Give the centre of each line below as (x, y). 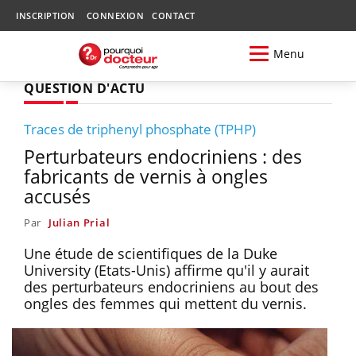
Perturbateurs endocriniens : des (163, 156)
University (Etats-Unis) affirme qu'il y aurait (166, 270)
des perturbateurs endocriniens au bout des (171, 286)
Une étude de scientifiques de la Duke (151, 253)
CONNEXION (115, 15)
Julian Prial (79, 222)
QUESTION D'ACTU (85, 88)
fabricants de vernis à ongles (146, 176)
